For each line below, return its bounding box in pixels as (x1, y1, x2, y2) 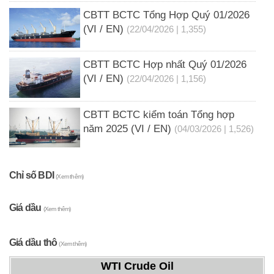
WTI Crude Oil (100, 259, 174, 272)
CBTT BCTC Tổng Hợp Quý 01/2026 (83, 9, 250, 21)
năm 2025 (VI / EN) (83, 122, 171, 135)
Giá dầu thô (9, 237, 59, 248)
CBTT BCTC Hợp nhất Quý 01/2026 (83, 59, 246, 71)
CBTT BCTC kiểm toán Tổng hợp (83, 108, 234, 120)
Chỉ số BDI (9, 169, 56, 180)
